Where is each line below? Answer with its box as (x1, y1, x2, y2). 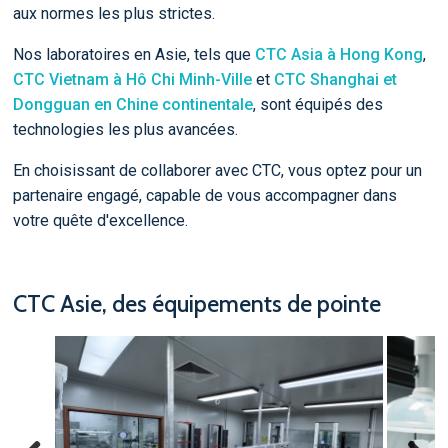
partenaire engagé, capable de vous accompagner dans (12, 185, 397, 205)
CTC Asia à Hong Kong (254, 44, 423, 64)
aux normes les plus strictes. (12, 3, 215, 23)
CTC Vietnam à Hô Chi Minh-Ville (12, 69, 252, 89)
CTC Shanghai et (273, 69, 397, 89)
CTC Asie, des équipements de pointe (12, 288, 381, 318)
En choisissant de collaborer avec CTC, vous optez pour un (12, 160, 422, 180)
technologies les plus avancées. (12, 119, 238, 139)
